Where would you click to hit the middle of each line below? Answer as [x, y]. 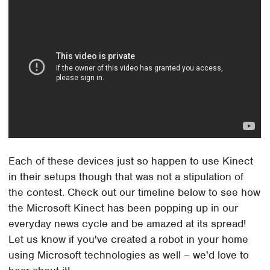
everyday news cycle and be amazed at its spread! [127, 223]
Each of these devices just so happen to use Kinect [131, 161]
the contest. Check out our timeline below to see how [135, 192]
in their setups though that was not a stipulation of [126, 176]
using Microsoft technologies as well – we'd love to [129, 255]
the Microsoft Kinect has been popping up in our [124, 208]
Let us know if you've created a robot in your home [129, 239]
